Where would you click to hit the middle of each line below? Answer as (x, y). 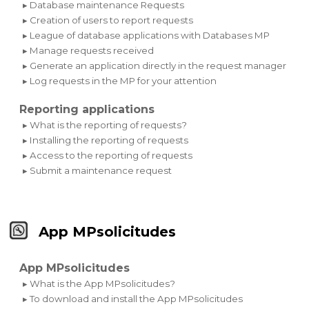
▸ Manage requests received (89, 50)
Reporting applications (87, 109)
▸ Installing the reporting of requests (106, 140)
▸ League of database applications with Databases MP (147, 35)
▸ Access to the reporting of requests (108, 155)
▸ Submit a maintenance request (98, 170)
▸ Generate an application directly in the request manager (155, 65)
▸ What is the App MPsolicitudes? (99, 284)
